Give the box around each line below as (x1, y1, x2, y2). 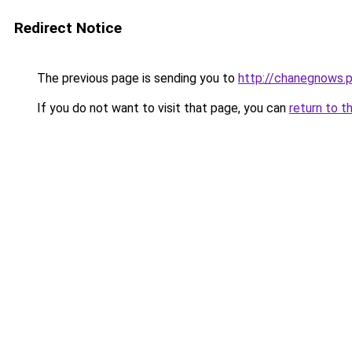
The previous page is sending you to (34, 71, 238, 86)
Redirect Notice (14, 19, 122, 37)
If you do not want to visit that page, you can (34, 101, 289, 115)
